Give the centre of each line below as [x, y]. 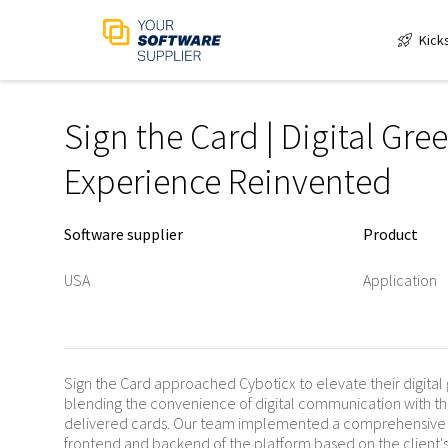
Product [390, 234]
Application [400, 280]
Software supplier [123, 234]
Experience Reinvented [228, 181]
